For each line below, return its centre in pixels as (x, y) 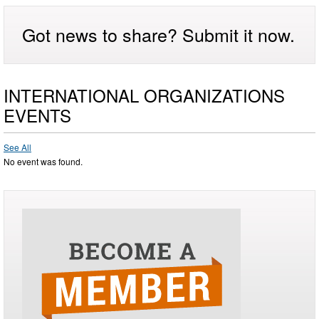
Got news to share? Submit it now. (158, 34)
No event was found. (43, 161)
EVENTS (37, 115)
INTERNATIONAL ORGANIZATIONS (144, 95)
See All (17, 147)
